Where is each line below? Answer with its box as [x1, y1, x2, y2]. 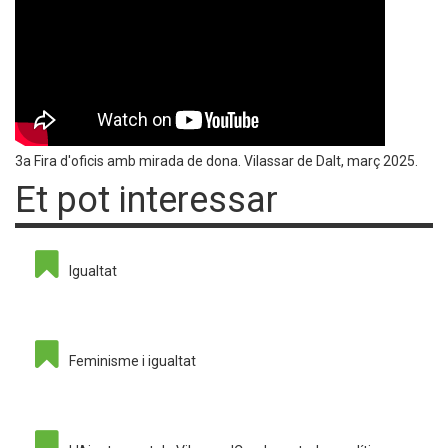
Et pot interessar [15, 179, 278, 222]
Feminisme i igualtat [69, 353, 196, 370]
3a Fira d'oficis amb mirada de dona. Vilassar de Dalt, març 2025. [15, 153, 418, 170]
